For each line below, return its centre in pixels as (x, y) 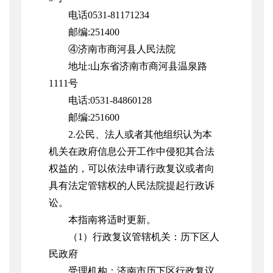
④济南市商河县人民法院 (122, 49)
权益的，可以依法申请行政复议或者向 (132, 169)
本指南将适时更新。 (112, 220)
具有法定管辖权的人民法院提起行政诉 (132, 186)
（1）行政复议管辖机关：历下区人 (144, 237)
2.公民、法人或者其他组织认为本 (140, 135)
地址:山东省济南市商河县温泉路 (138, 66)
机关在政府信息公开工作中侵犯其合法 (132, 152)
